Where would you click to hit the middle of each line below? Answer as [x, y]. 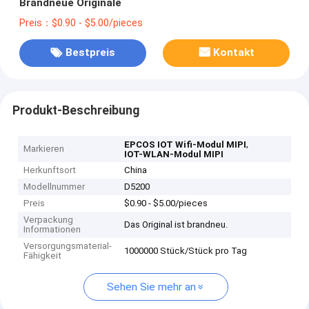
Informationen [52, 230]
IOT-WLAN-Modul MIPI [174, 154]
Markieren [44, 149]
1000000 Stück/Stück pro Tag [186, 251]
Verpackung [49, 220]
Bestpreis [90, 53]
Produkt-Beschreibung [76, 110]
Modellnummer [54, 187]
